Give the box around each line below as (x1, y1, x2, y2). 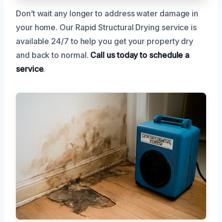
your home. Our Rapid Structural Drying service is (16, 22, 197, 32)
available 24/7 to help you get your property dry (16, 36, 194, 46)
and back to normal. (16, 50, 91, 60)
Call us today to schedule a (90, 50, 190, 60)
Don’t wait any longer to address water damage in (16, 8, 199, 18)
